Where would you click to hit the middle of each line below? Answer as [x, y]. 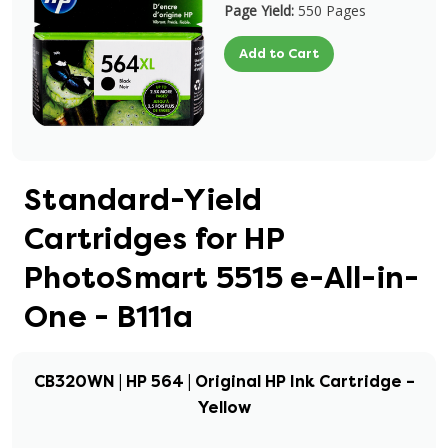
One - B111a [108, 317]
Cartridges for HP [154, 239]
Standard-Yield [143, 200]
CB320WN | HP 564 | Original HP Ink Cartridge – [224, 381]
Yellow [224, 407]
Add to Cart [279, 53]
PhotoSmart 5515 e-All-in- [222, 278]
